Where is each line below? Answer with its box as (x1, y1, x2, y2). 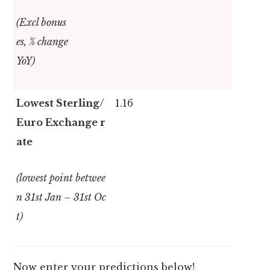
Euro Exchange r (16, 116, 106, 129)
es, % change (16, 36, 69, 48)
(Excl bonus (16, 16, 67, 29)
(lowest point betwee (16, 172, 106, 184)
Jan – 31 (43, 191, 85, 204)
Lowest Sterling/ (16, 97, 105, 110)
